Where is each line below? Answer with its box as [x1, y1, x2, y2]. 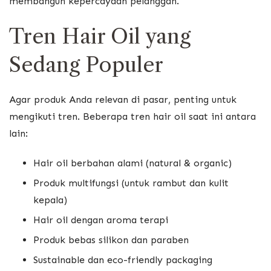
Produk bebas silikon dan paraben [33, 234, 189, 246]
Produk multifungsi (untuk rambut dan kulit [33, 177, 229, 189]
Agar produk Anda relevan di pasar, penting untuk [9, 93, 237, 105]
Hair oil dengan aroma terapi [33, 214, 168, 226]
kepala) [33, 194, 67, 206]
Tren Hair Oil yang [9, 23, 191, 49]
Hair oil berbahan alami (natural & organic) [33, 157, 232, 169]
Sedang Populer [9, 51, 163, 77]
